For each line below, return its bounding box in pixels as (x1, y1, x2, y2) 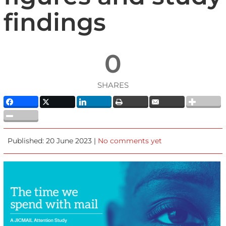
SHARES (97, 80, 129, 90)
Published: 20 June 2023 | (8, 136, 98, 145)
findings (3, 8, 106, 37)
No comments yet (98, 136, 162, 145)
